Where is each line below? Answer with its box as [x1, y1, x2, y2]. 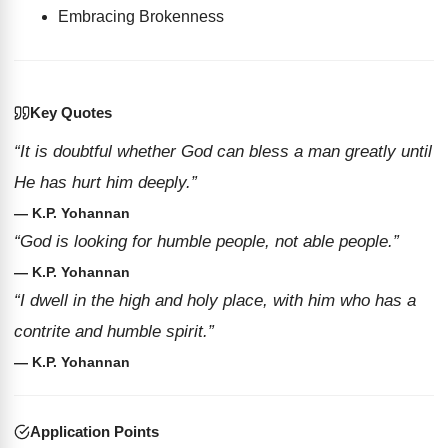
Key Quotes [30, 104, 112, 121]
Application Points [30, 423, 159, 440]
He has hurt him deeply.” [14, 173, 197, 192]
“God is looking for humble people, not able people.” [14, 232, 399, 251]
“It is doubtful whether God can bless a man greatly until [14, 142, 432, 161]
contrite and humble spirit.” [14, 322, 214, 341]
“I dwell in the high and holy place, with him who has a [14, 291, 416, 310]
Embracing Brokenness [58, 8, 224, 25]
